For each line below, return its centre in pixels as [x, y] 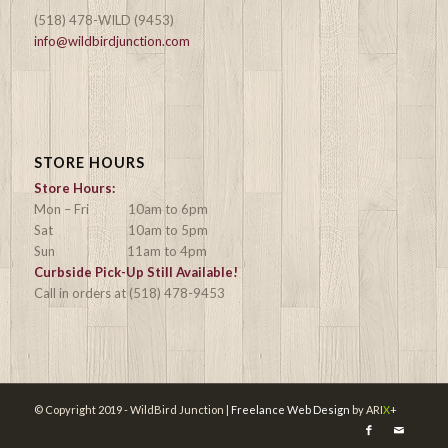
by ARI [366, 409]
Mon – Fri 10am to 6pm [120, 208]
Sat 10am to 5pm [120, 229]
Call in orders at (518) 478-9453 [129, 292]
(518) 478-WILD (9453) [103, 19]
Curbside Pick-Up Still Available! [135, 271]
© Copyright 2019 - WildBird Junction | [132, 409]
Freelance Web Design [290, 409]
